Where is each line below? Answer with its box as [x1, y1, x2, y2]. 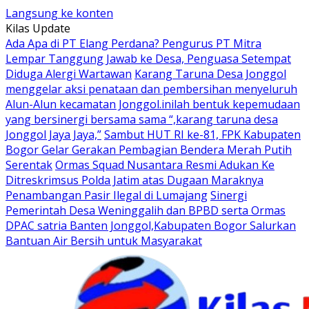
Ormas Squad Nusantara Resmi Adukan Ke [55, 157, 275, 172]
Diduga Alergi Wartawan [6, 66, 132, 81]
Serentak [6, 157, 52, 172]
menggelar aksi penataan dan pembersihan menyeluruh [6, 81, 297, 97]
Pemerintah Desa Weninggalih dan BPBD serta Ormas [6, 203, 286, 218]
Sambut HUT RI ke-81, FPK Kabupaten [104, 127, 301, 142]
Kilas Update [6, 21, 70, 36]
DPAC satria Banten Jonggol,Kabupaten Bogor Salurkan [6, 218, 296, 233]
